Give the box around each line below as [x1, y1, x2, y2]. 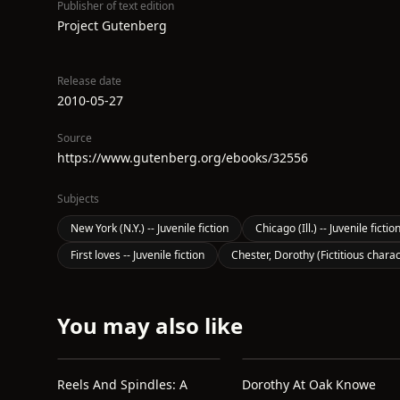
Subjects [57, 191, 99, 206]
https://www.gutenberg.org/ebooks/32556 [57, 149, 308, 166]
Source [57, 130, 92, 146]
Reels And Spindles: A [57, 376, 187, 393]
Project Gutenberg [57, 17, 167, 34]
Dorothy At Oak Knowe [241, 376, 376, 393]
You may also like [57, 311, 243, 340]
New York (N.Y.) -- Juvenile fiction [71, 221, 229, 236]
